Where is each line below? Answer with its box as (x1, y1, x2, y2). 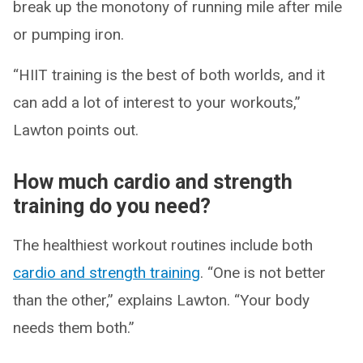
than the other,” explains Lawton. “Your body (13, 290, 310, 310)
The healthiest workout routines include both (13, 235, 313, 254)
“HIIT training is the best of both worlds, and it (13, 65, 325, 84)
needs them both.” (13, 318, 135, 337)
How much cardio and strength (13, 169, 293, 194)
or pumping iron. (13, 24, 124, 44)
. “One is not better (200, 263, 326, 282)
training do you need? (13, 194, 211, 218)
